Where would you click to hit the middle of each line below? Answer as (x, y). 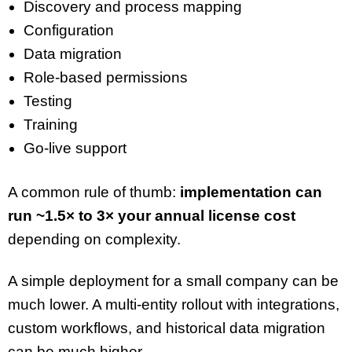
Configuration (69, 30)
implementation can (251, 192)
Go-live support (75, 148)
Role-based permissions (106, 77)
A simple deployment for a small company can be (173, 280)
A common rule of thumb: (94, 192)
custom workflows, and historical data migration (167, 328)
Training (51, 124)
